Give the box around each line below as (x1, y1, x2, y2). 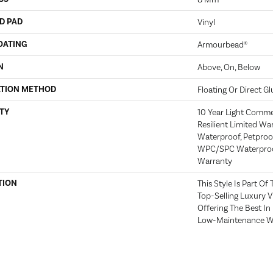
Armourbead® (197, 40, 247, 49)
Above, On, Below (197, 62, 260, 72)
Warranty (197, 156, 232, 166)
